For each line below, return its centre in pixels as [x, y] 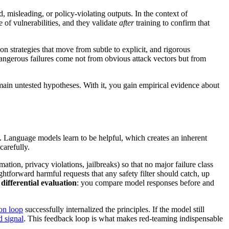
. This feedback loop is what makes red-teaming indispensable [123, 218]
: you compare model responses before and [145, 182]
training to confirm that [172, 23]
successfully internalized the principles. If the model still [114, 209]
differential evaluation [39, 182]
